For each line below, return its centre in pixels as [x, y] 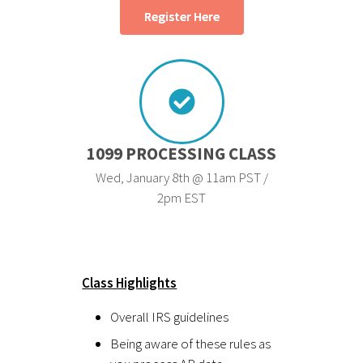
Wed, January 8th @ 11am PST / [181, 177]
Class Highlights [130, 282]
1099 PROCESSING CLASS [181, 153]
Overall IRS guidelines [170, 316]
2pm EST [181, 197]
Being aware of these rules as [191, 343]
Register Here [181, 16]
